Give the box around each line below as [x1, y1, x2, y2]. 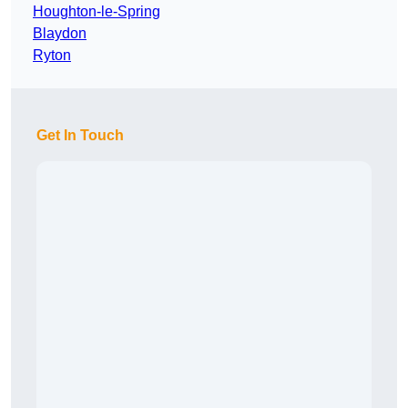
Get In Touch [36, 127, 124, 144]
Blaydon [33, 25, 87, 42]
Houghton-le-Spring [33, 4, 160, 20]
